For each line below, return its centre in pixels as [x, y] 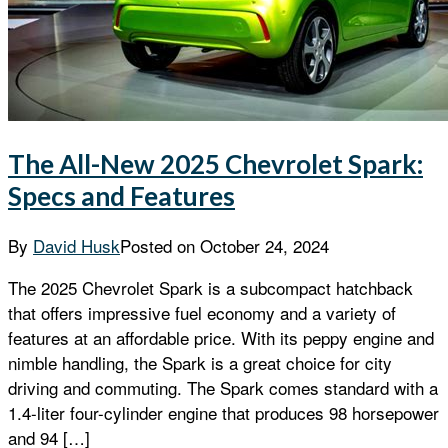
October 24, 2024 [264, 246]
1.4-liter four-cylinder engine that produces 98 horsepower [223, 413]
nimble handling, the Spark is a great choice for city [200, 363]
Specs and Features [121, 195]
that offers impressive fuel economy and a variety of [202, 313]
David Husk [76, 246]
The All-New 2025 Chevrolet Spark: [215, 163]
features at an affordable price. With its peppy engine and [221, 338]
